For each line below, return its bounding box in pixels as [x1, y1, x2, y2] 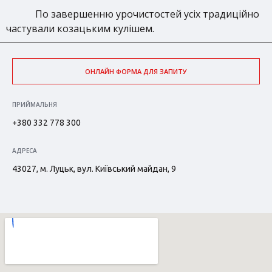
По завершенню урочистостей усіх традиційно [35, 7, 259, 21]
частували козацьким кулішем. [6, 22, 154, 35]
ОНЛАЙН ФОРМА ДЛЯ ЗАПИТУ [85, 67, 187, 76]
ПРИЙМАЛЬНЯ [12, 100, 57, 109]
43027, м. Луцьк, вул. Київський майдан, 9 [12, 164, 176, 174]
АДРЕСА [12, 146, 37, 155]
